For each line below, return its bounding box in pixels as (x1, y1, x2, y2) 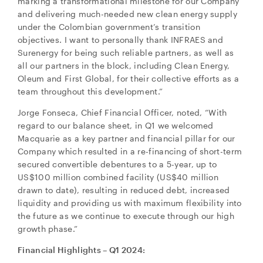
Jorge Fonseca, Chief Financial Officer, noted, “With (18, 107, 227, 117)
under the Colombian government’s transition (18, 22, 200, 32)
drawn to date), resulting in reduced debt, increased (18, 185, 230, 195)
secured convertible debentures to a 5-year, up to (18, 159, 217, 169)
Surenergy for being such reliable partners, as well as (18, 48, 234, 58)
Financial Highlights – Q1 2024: (18, 245, 146, 255)
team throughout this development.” (18, 86, 163, 96)
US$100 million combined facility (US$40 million (18, 172, 219, 182)
